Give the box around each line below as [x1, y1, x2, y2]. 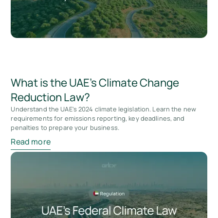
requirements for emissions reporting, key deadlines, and [11, 113, 185, 123]
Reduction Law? [11, 89, 91, 105]
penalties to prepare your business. [11, 123, 119, 132]
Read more [11, 136, 51, 147]
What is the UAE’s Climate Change [11, 74, 180, 90]
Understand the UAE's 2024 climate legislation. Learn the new [11, 104, 197, 113]
